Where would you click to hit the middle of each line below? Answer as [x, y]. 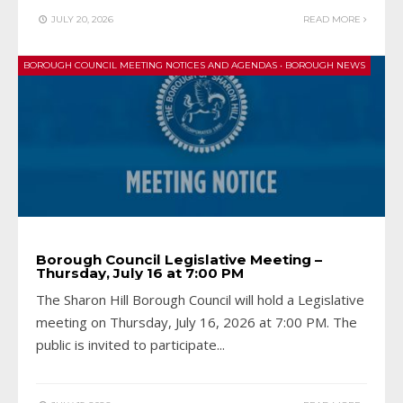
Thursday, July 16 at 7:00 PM [140, 273]
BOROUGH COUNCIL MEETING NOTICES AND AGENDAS [150, 66]
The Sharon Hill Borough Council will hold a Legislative [200, 300]
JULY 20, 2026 [81, 20]
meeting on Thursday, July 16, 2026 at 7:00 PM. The [197, 322]
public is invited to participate [126, 345]
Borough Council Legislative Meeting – [179, 260]
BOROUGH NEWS [325, 66]
